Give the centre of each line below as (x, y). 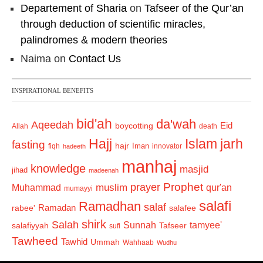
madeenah (104, 171)
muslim (112, 188)
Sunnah (140, 225)
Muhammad (36, 188)
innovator (167, 146)
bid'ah (94, 124)
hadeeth (74, 146)
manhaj (149, 167)
